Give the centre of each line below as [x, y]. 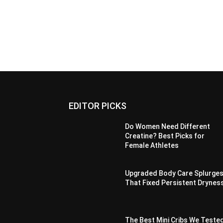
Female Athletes [152, 146]
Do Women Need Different [168, 127]
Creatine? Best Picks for [165, 136]
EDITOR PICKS [98, 106]
